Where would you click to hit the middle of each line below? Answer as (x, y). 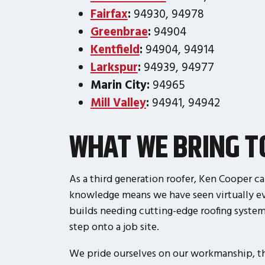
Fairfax (109, 13)
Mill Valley (118, 102)
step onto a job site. (114, 226)
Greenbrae (119, 31)
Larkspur (114, 66)
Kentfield (115, 49)
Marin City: (120, 84)
